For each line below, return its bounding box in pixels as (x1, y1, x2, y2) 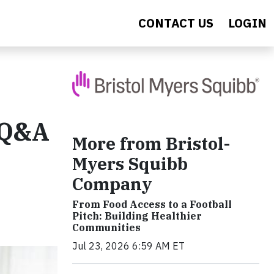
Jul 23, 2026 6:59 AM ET (72, 240, 185, 253)
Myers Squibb (72, 152, 188, 176)
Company (72, 172, 152, 196)
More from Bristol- (72, 132, 230, 155)
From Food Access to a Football (72, 198, 232, 211)
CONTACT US (138, 15, 213, 31)
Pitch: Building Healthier (72, 210, 202, 223)
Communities (72, 221, 141, 234)
